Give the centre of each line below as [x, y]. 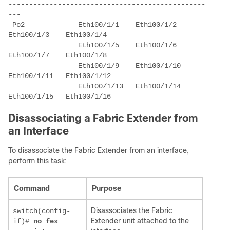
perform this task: [37, 161]
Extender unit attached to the [140, 221]
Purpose [107, 189]
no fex [46, 222]
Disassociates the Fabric [132, 211]
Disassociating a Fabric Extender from [103, 118]
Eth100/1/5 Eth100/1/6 [43, 45]
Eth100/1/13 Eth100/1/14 [43, 87]
